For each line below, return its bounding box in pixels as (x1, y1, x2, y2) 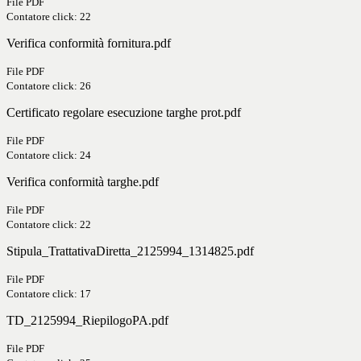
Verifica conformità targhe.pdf (6, 175, 159, 189)
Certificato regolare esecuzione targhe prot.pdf (6, 106, 241, 120)
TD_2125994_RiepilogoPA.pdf (6, 313, 168, 328)
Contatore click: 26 (6, 80, 91, 93)
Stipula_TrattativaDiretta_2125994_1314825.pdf (6, 244, 254, 259)
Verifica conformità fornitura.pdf (6, 36, 171, 51)
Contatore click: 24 (6, 149, 91, 162)
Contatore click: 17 (6, 288, 91, 301)
